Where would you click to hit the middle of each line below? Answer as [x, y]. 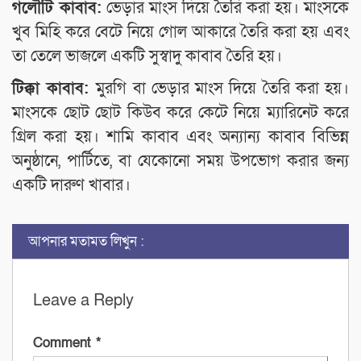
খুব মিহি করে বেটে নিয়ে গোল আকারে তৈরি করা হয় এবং [180, 33]
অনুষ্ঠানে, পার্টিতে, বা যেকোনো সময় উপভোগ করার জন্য [180, 162]
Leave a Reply [83, 301]
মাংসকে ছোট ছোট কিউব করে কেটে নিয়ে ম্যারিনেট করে [180, 113]
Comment [64, 343]
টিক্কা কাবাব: [54, 89]
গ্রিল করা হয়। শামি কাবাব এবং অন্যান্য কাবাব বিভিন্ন [180, 137]
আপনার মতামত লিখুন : [86, 242]
